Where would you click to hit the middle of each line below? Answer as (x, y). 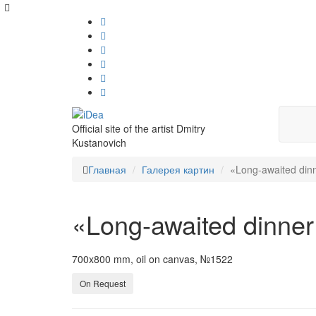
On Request (103, 283)
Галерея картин (178, 169)
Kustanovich (99, 143)
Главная (107, 169)
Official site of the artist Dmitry (139, 129)
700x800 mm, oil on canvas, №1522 (152, 259)
